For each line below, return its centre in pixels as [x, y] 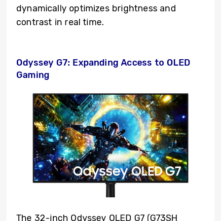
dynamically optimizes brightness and [96, 9]
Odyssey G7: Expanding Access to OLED [103, 63]
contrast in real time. [60, 22]
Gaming [33, 75]
